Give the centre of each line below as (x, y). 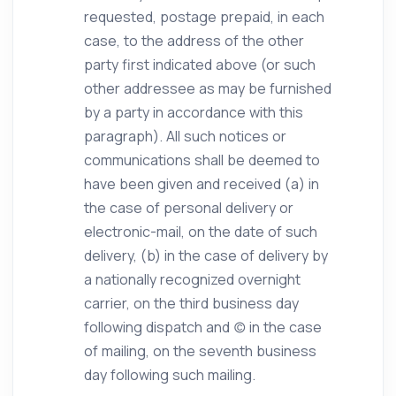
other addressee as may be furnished (208, 88)
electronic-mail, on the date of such (201, 232)
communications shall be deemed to (202, 160)
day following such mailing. (170, 375)
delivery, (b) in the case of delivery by (206, 255)
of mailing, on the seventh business (200, 351)
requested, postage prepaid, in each (204, 17)
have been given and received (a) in (202, 184)
